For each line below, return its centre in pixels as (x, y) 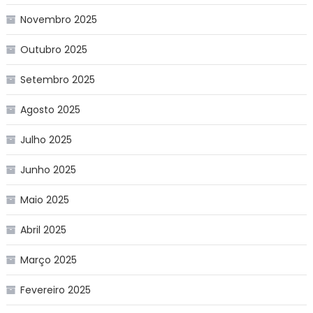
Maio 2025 (44, 199)
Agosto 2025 (50, 109)
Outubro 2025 (53, 49)
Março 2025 (48, 260)
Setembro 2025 (57, 79)
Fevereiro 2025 (55, 290)
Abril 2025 (43, 230)
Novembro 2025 (58, 19)
